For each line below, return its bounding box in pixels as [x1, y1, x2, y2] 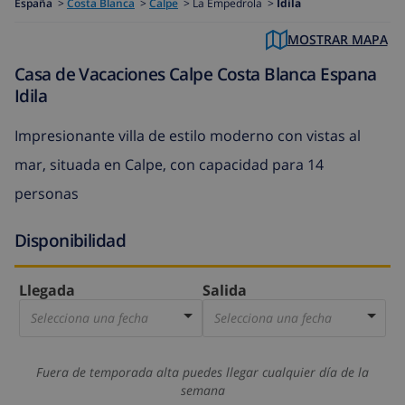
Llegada [19, 280, 75, 301]
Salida [202, 280, 247, 301]
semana [180, 381, 225, 400]
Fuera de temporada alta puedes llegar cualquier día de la [36, 363, 369, 381]
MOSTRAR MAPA [287, 31, 388, 49]
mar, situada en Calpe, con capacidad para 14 [14, 154, 324, 174]
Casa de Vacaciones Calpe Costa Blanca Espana [14, 61, 377, 87]
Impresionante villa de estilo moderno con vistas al [14, 125, 361, 146]
